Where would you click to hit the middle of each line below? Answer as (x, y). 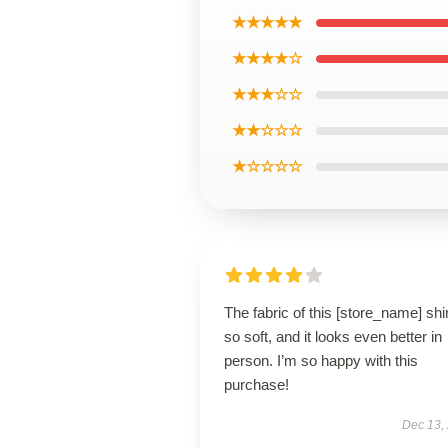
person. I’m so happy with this (321, 360)
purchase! (256, 384)
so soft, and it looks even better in (333, 336)
